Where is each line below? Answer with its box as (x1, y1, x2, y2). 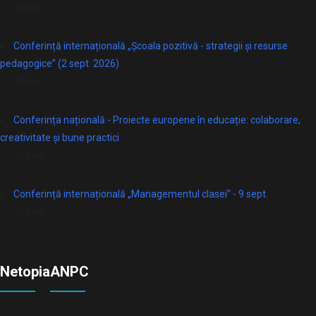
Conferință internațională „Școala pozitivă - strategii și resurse (13, 40, 288, 51)
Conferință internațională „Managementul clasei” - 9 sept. (13, 188, 268, 200)
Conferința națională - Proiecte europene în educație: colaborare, (13, 114, 300, 126)
